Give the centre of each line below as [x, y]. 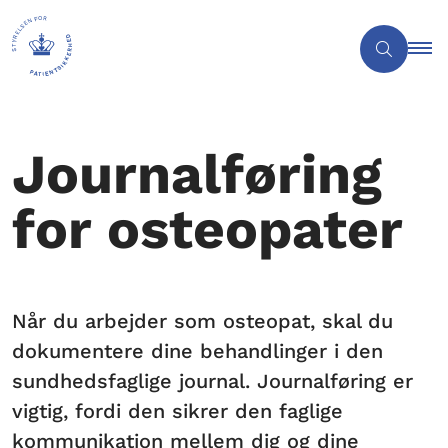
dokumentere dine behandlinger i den [197, 350]
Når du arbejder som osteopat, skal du [202, 320]
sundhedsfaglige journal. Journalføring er [212, 380]
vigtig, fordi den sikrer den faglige [177, 410]
